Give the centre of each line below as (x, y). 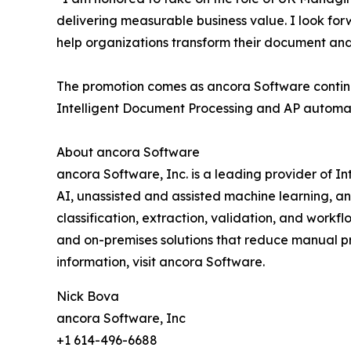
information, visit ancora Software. (161, 262)
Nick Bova (88, 297)
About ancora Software (128, 152)
